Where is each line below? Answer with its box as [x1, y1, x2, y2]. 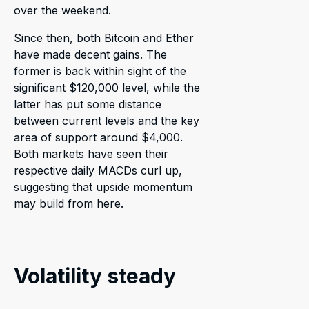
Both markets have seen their [14, 146, 168, 161]
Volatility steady [14, 263, 176, 288]
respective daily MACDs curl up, [14, 163, 182, 177]
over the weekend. [14, 3, 111, 17]
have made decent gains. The [14, 47, 167, 61]
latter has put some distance [14, 97, 161, 111]
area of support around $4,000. [14, 130, 183, 144]
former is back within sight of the [14, 63, 186, 78]
